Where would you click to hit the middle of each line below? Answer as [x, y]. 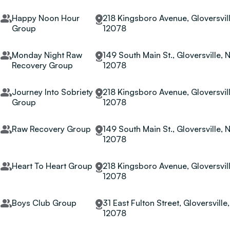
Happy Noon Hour [45, 18]
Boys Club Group [44, 203]
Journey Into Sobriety [52, 92]
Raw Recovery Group [51, 129]
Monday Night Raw [47, 55]
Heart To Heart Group [52, 166]
